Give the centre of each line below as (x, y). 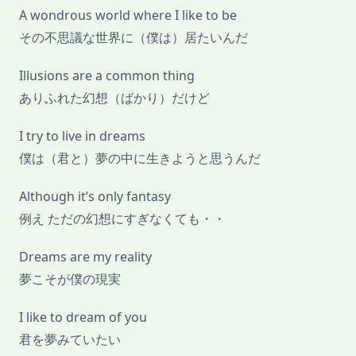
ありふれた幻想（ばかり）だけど (114, 98)
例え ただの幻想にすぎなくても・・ (122, 219)
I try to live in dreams (82, 136)
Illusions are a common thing (107, 76)
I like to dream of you (83, 317)
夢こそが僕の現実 (70, 279)
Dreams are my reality (85, 257)
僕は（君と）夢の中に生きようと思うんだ (140, 159)
